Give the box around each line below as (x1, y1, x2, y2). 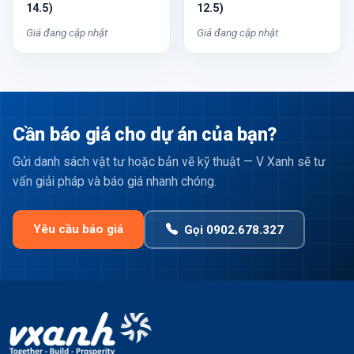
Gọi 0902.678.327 (183, 222, 284, 237)
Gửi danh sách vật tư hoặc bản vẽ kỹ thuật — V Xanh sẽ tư (13, 154, 326, 169)
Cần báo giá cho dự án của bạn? (13, 123, 277, 145)
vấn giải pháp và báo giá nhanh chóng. (13, 174, 217, 189)
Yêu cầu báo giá (33, 222, 123, 236)
